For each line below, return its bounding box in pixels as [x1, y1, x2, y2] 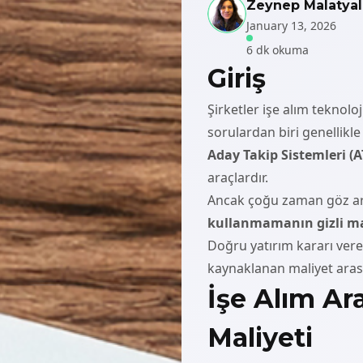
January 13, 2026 [246, 17, 336, 33]
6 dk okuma [246, 41, 309, 58]
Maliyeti [207, 321, 313, 353]
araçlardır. [207, 168, 268, 186]
